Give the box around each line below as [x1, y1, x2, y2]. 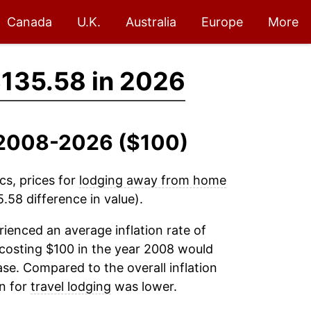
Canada [7, 15, 52, 29]
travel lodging [30, 279, 111, 294]
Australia [126, 15, 176, 29]
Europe [201, 15, 243, 29]
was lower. [110, 279, 177, 294]
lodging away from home [78, 173, 226, 187]
